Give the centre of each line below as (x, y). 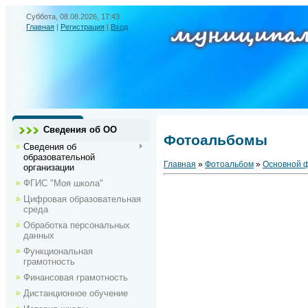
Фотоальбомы (216, 141)
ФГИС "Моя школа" (63, 183)
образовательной (59, 157)
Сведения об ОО (80, 130)
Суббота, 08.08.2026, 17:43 (73, 16)
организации (49, 167)
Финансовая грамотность (76, 277)
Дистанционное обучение (76, 293)
